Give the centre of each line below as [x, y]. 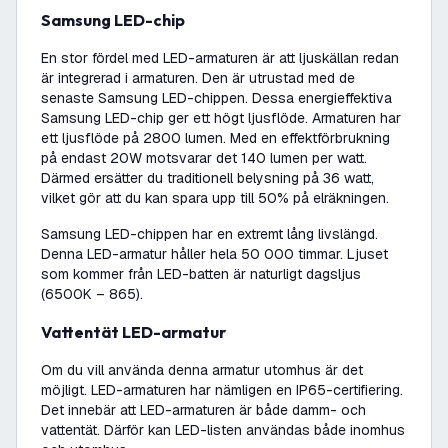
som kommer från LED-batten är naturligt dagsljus [201, 274]
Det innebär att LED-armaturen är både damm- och [203, 410]
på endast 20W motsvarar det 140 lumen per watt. [204, 158]
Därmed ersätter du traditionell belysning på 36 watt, [207, 178]
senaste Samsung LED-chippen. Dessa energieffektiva [216, 98]
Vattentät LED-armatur [138, 332]
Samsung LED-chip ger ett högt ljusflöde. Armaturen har [221, 118]
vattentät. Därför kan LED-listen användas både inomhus [223, 430]
